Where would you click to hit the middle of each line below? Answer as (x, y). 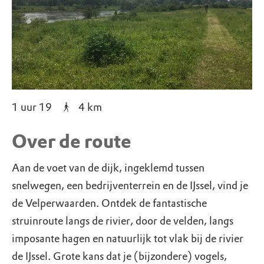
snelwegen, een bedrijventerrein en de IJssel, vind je (130, 185)
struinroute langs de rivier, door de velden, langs (123, 221)
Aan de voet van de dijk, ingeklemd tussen (108, 168)
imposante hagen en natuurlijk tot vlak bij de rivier (128, 238)
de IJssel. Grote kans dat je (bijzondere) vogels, (119, 256)
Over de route (72, 141)
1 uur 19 (32, 107)
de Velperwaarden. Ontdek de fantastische (109, 203)
